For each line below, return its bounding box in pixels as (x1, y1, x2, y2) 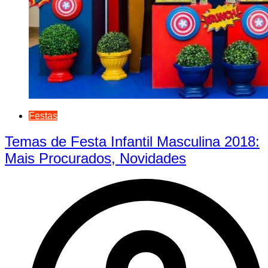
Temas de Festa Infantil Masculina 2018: (5, 133, 260, 150)
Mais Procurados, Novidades (5, 150, 186, 166)
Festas (29, 110, 57, 121)
